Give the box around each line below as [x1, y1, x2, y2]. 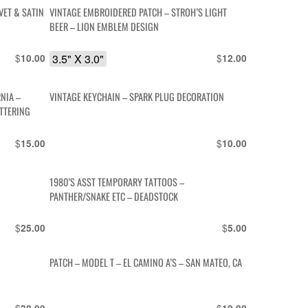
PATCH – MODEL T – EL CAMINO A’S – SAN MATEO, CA [49, 255, 243, 270]
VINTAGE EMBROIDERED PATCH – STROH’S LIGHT [49, 5, 228, 20]
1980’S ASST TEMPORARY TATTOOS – [49, 174, 185, 189]
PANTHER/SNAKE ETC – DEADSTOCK [49, 188, 179, 203]
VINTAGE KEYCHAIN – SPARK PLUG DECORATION [49, 89, 225, 104]
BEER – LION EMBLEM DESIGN [70, 19, 159, 34]
